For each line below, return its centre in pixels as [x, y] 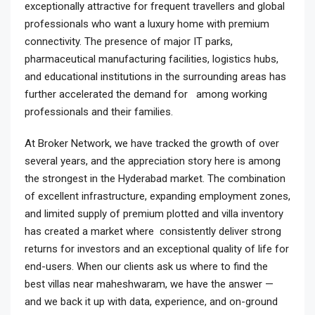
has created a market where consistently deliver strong [153, 231]
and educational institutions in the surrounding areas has [155, 77]
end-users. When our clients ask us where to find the [146, 266]
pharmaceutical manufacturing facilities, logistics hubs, [152, 59]
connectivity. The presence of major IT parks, [129, 41]
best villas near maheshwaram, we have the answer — [149, 284]
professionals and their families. [99, 112]
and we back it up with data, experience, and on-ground [151, 302]
